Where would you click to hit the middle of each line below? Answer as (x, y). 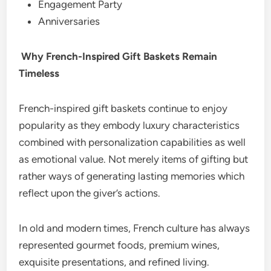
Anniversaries (69, 21)
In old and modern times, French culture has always (135, 228)
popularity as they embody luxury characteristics (129, 125)
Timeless (39, 73)
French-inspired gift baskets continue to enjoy (123, 108)
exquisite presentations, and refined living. (114, 262)
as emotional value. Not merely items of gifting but (134, 159)
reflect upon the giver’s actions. (90, 193)
